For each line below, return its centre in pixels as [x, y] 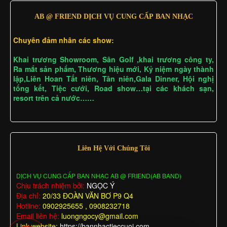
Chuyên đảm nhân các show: [64, 40]
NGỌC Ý [100, 185]
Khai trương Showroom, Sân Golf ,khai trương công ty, [113, 59]
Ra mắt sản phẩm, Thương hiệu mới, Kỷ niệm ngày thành [113, 69]
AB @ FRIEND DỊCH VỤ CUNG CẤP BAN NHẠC [113, 16]
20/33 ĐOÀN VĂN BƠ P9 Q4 [88, 195]
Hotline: [28, 205]
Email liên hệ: [39, 216]
